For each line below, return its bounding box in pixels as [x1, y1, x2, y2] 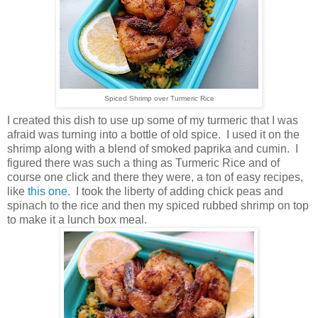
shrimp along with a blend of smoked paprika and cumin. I [7, 142, 298, 155]
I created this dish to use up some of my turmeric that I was [7, 114, 298, 126]
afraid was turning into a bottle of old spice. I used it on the [7, 128, 300, 141]
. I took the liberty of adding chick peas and [67, 185, 283, 197]
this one [28, 185, 67, 197]
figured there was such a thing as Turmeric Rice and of [7, 156, 280, 169]
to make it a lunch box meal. [7, 213, 153, 226]
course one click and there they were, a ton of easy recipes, [7, 170, 303, 183]
